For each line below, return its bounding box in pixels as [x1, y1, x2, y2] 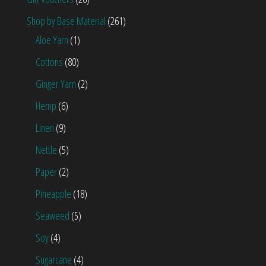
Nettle [36, 142, 57, 157]
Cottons [36, 55, 63, 69]
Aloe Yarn [36, 33, 68, 47]
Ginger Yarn [36, 77, 76, 91]
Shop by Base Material [27, 14, 106, 28]
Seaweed [36, 208, 69, 223]
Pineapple [36, 186, 71, 201]
